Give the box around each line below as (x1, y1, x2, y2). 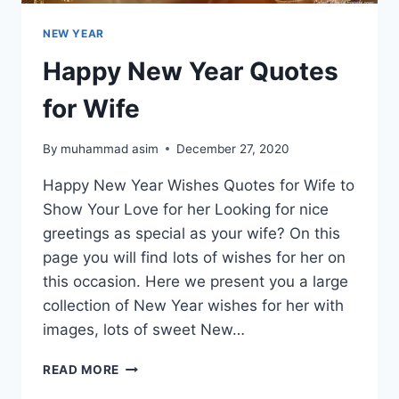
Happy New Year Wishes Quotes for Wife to (43, 175, 354, 194)
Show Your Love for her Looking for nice (43, 199, 329, 218)
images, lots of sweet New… (43, 320, 245, 338)
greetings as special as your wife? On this (43, 224, 340, 242)
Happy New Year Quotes (43, 56, 338, 87)
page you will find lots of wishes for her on (43, 248, 346, 266)
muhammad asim (61, 141, 159, 156)
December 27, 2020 (176, 141, 290, 156)
